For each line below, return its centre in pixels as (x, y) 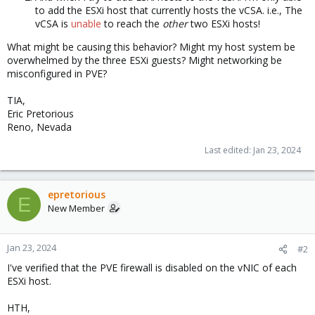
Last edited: (229, 150)
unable (86, 24)
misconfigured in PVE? (57, 73)
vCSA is (53, 24)
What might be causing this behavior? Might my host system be (151, 47)
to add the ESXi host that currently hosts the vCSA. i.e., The (169, 10)
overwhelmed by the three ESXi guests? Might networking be (144, 60)
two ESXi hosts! (224, 24)
